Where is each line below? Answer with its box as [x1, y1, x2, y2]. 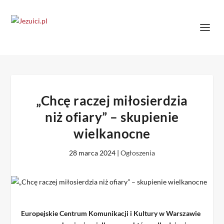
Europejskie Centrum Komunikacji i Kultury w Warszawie [21, 209, 201, 217]
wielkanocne [73, 125, 150, 141]
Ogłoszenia [120, 148, 155, 157]
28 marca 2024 [69, 148, 115, 157]
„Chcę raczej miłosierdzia [36, 92, 188, 108]
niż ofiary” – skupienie [45, 109, 179, 125]
